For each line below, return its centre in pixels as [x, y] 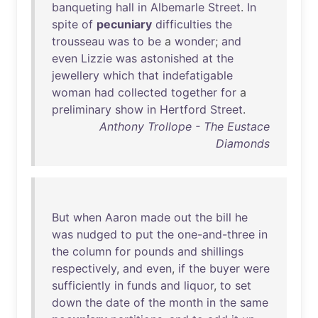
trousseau [78, 41]
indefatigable [198, 75]
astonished [170, 58]
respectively [84, 268]
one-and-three [216, 234]
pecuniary [124, 24]
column [92, 251]
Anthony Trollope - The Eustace [185, 126]
